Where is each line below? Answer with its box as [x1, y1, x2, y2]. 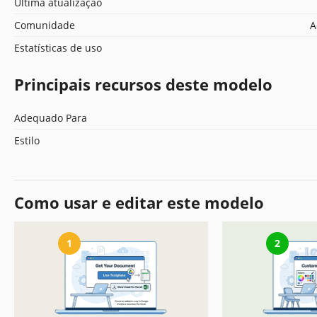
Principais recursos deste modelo [14, 73, 272, 95]
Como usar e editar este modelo [14, 191, 264, 213]
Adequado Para [14, 110, 87, 125]
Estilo [14, 133, 40, 147]
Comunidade [14, 18, 75, 32]
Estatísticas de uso [14, 40, 102, 54]
